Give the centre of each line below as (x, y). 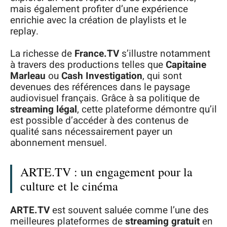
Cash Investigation (102, 76)
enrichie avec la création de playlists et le (98, 20)
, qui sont (162, 76)
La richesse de (42, 54)
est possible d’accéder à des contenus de (99, 121)
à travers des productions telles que (88, 65)
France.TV (97, 54)
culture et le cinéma (69, 186)
